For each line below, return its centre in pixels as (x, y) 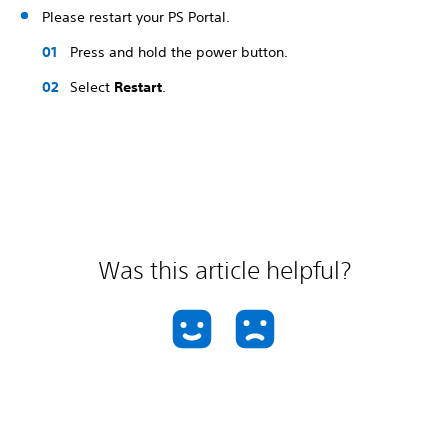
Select (92, 87)
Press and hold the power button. (179, 52)
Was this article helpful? (224, 270)
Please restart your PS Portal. (136, 17)
